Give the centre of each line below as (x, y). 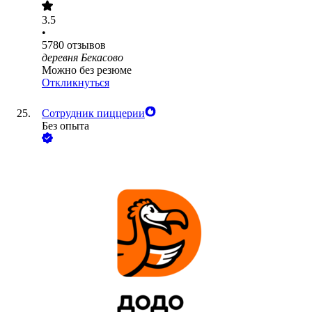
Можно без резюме (87, 70)
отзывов (86, 45)
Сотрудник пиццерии (93, 114)
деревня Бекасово (83, 58)
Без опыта (65, 126)
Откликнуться (76, 83)
